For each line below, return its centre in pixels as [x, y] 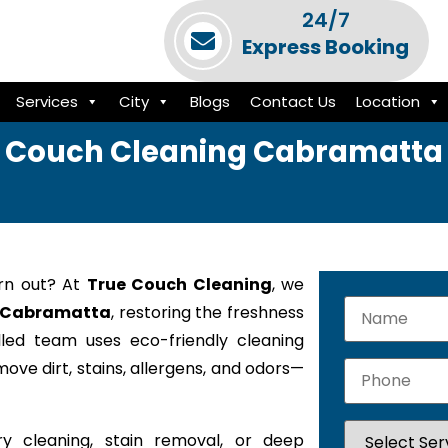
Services [46, 101]
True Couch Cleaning [179, 284]
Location [387, 101]
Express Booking [325, 47]
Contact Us [292, 101]
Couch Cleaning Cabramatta [224, 152]
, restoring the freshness [208, 312]
